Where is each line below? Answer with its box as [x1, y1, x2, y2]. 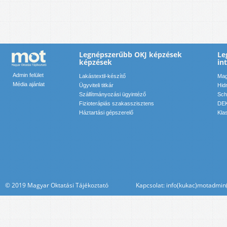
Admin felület [13, 72, 44, 79]
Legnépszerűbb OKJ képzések [79, 50, 182, 60]
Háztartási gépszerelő [79, 109, 133, 116]
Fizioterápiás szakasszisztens [79, 100, 154, 107]
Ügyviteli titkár [79, 82, 113, 89]
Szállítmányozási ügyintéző [79, 91, 146, 98]
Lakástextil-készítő [79, 73, 126, 80]
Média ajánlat [13, 81, 45, 88]
